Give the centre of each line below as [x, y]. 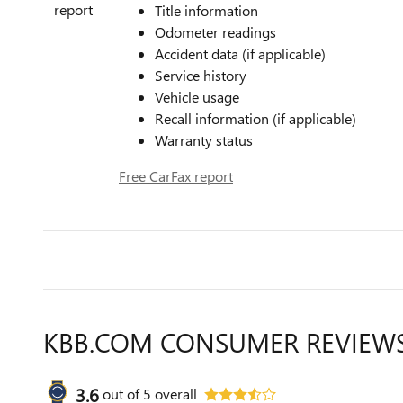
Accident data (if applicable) [240, 54]
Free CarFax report [176, 176]
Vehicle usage [197, 97]
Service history [201, 75]
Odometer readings [215, 32]
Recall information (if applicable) [255, 118]
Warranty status [204, 140]
